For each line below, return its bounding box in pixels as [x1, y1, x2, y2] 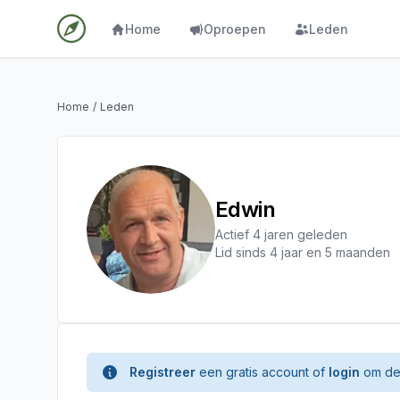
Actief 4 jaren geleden [215, 227, 347, 242]
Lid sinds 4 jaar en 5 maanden [215, 245, 390, 260]
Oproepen [204, 21, 266, 37]
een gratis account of [196, 364, 329, 379]
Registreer [129, 364, 196, 379]
